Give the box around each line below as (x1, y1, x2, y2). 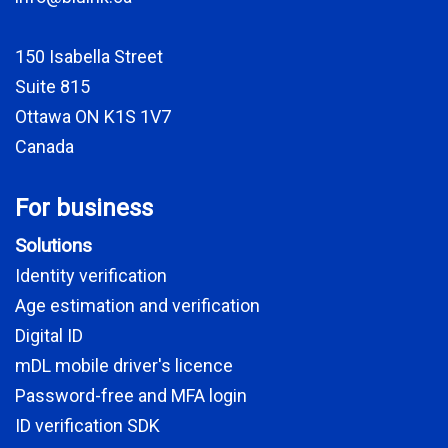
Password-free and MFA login (15, 385, 247, 407)
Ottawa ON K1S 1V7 (15, 106, 171, 128)
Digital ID (15, 325, 83, 347)
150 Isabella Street (15, 46, 163, 68)
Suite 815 (15, 76, 90, 98)
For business (15, 194, 153, 223)
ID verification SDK (15, 415, 160, 437)
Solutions (15, 234, 92, 258)
